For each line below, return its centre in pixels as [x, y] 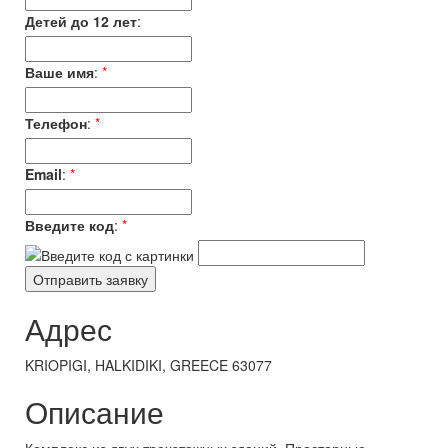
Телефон [56, 123]
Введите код [69, 225]
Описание [94, 411]
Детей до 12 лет [81, 21]
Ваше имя [59, 72]
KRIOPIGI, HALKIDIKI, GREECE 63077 [148, 365]
